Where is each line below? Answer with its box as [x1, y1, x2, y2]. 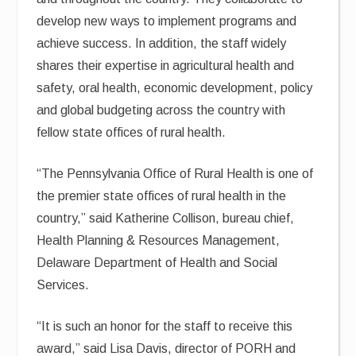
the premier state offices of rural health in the [37, 189, 287, 203]
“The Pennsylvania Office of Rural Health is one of [37, 167, 314, 180]
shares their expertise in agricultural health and [37, 59, 295, 72]
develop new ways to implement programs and [37, 14, 297, 28]
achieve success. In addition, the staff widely [37, 37, 287, 50]
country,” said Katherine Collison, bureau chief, [37, 211, 295, 225]
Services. [37, 278, 90, 292]
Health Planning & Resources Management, [37, 234, 281, 247]
